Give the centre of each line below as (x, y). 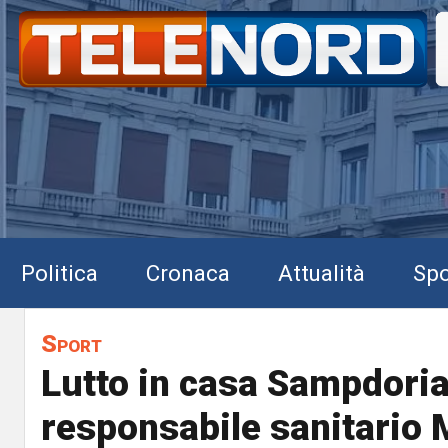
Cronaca (188, 272)
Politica (59, 272)
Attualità (321, 272)
